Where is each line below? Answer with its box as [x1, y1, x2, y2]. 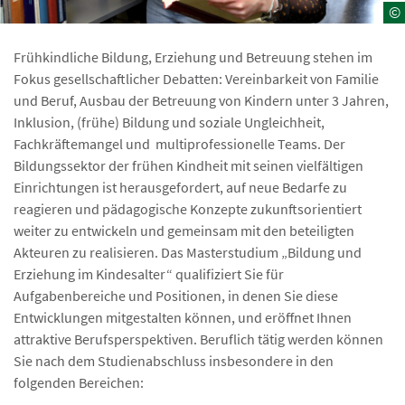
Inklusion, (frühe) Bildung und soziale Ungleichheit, [14, 112, 325, 131]
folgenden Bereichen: [14, 372, 144, 391]
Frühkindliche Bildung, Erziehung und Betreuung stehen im [14, 47, 372, 66]
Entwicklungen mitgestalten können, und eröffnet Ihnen [14, 307, 352, 326]
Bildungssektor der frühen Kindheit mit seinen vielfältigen [14, 155, 363, 174]
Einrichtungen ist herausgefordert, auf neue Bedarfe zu [14, 177, 347, 196]
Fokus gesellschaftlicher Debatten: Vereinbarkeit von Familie [14, 69, 379, 88]
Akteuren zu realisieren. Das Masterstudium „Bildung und [14, 242, 362, 261]
